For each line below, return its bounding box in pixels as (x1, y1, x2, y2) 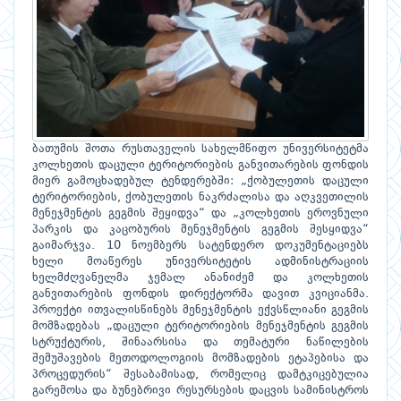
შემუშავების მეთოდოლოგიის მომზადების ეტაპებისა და (32, 353, 369, 364)
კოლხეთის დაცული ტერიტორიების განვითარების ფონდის (32, 159, 369, 171)
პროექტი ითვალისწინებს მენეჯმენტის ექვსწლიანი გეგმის (32, 304, 369, 316)
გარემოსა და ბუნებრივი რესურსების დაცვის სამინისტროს (32, 385, 369, 397)
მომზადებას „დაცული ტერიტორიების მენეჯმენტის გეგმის (32, 320, 369, 332)
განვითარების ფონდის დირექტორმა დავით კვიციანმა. (32, 288, 369, 300)
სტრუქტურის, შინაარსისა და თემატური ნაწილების (32, 337, 369, 348)
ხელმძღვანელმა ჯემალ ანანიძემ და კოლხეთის (32, 272, 369, 284)
